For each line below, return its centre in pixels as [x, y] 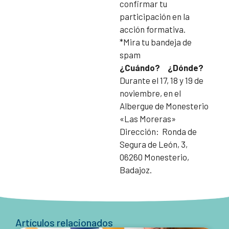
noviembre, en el [150, 93]
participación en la [155, 17]
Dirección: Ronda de [158, 132]
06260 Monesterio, [154, 157]
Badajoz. [136, 170]
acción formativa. [153, 29]
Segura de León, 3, [154, 144]
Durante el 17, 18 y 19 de [162, 81]
